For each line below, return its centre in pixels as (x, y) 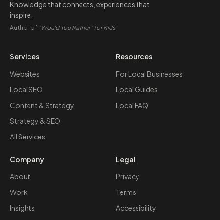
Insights (22, 208)
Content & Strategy (42, 105)
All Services (27, 137)
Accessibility (136, 208)
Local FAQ (132, 105)
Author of (24, 28)
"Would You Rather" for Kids (77, 28)
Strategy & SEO (35, 121)
